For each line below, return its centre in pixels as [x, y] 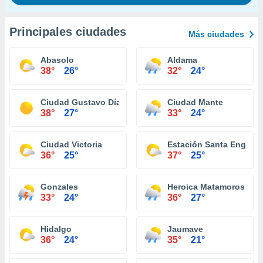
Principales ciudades [68, 32]
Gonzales [59, 187]
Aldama [182, 60]
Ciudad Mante [195, 102]
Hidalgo [56, 229]
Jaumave [185, 229]
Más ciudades [216, 34]
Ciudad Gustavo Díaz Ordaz [96, 102]
